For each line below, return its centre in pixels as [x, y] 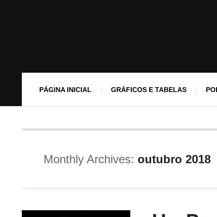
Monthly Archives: [91, 159]
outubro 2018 [174, 159]
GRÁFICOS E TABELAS [149, 90]
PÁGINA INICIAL [65, 90]
